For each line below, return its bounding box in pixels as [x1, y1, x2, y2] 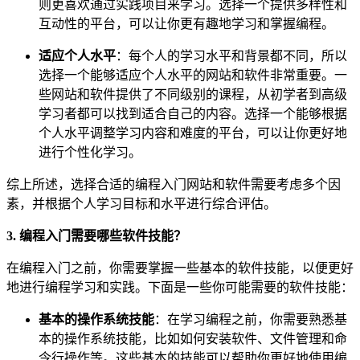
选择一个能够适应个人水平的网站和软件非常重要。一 [39, 67, 347, 82]
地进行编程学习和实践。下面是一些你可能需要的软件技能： [6, 280, 354, 294]
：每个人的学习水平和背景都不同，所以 [116, 48, 347, 63]
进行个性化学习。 [39, 145, 141, 159]
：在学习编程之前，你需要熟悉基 [154, 312, 347, 326]
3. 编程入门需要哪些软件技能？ [6, 228, 186, 243]
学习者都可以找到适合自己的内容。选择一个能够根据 [39, 106, 347, 121]
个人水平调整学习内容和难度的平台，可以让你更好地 [39, 125, 347, 140]
